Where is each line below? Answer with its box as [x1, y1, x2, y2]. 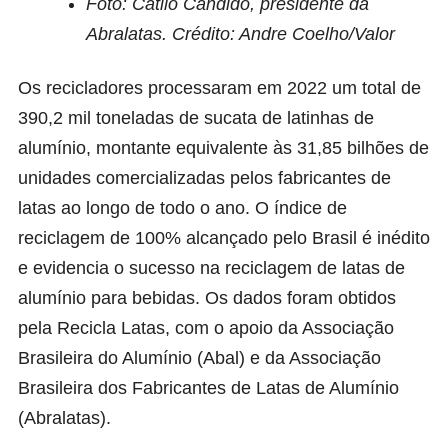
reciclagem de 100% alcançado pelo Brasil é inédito [18, 227, 430, 248]
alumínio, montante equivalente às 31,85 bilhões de [18, 137, 429, 158]
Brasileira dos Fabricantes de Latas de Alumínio [18, 377, 399, 398]
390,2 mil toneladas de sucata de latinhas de [18, 107, 374, 128]
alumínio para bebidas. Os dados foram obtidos [18, 287, 396, 308]
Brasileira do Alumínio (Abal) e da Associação [18, 347, 381, 368]
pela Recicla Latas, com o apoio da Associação [18, 317, 394, 338]
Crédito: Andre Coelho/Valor [172, 23, 395, 44]
